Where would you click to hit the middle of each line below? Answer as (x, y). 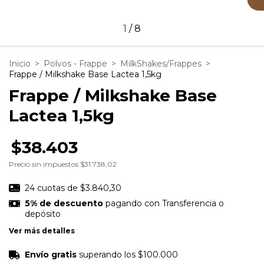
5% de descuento (64, 204)
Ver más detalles (42, 231)
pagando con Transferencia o (163, 204)
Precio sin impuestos (44, 164)
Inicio (20, 63)
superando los (108, 255)
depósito (42, 214)
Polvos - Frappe (75, 63)
